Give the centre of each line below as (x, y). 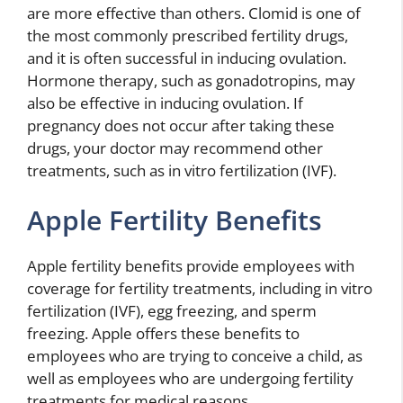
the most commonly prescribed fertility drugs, (188, 35)
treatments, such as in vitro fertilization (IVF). (182, 170)
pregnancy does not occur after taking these (181, 125)
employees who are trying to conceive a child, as (195, 356)
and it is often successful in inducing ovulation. (187, 58)
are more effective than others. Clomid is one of (194, 13)
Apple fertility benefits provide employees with (191, 266)
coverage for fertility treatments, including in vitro (200, 289)
